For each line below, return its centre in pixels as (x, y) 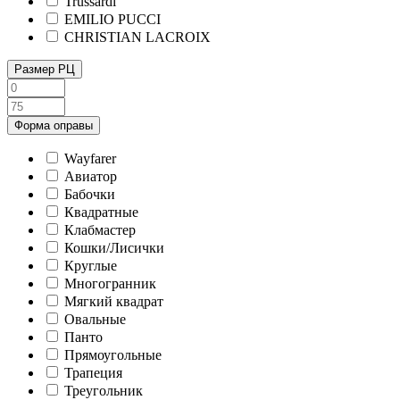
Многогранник (110, 283)
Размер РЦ (45, 69)
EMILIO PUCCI (112, 19)
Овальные (95, 319)
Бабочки (90, 194)
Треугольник (104, 390)
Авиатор (91, 176)
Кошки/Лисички (114, 247)
